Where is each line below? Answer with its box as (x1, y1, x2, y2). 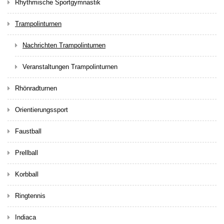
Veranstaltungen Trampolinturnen (22, 62, 117, 70)
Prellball (15, 148, 38, 156)
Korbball (15, 170, 38, 178)
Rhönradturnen (15, 84, 57, 92)
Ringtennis (15, 191, 45, 199)
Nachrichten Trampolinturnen (22, 41, 105, 49)
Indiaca (15, 213, 36, 221)
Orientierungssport (15, 105, 68, 113)
